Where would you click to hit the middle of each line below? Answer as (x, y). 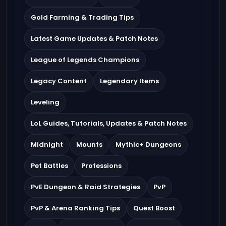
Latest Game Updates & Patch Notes (94, 38)
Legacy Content (59, 81)
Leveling (45, 102)
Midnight (47, 144)
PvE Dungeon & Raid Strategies (86, 187)
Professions (101, 165)
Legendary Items (129, 81)
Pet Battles (49, 165)
